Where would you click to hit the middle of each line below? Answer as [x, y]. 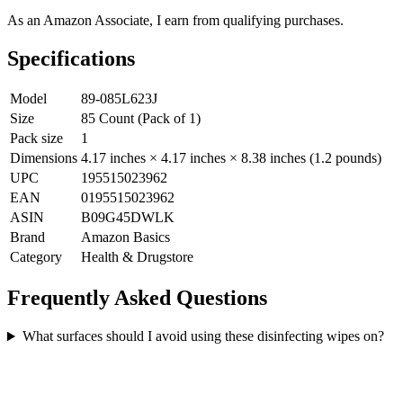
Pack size [36, 139]
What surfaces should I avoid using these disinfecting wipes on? [203, 336]
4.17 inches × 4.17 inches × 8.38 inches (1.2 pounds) [231, 158]
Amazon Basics [125, 237]
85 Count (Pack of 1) [141, 119]
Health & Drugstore [137, 257]
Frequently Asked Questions [137, 298]
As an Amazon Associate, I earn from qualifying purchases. [175, 20]
